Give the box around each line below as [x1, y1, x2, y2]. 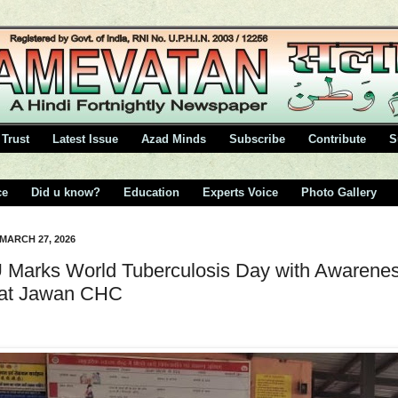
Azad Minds [141, 131, 206, 146]
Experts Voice [203, 186, 278, 200]
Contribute [308, 131, 366, 146]
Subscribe [229, 131, 285, 146]
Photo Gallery [301, 186, 377, 200]
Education [123, 186, 179, 200]
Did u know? [31, 186, 100, 200]
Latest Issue [52, 131, 118, 146]
